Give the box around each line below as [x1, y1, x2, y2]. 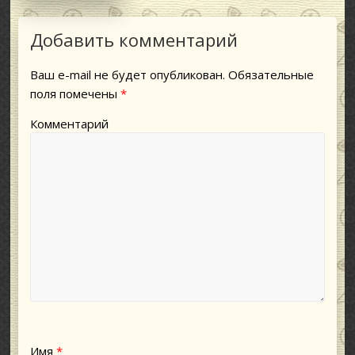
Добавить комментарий [30, 27, 239, 52]
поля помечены [30, 85, 121, 101]
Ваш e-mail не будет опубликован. [30, 66, 226, 82]
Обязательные [225, 66, 315, 82]
